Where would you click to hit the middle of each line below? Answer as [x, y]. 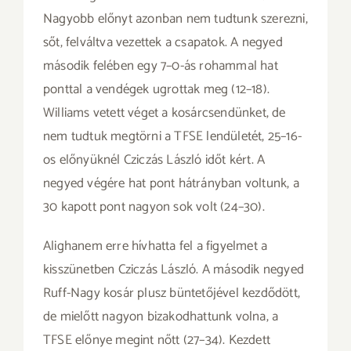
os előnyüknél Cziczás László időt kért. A [154, 159]
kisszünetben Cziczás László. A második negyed [173, 269]
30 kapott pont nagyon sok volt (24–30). [154, 206]
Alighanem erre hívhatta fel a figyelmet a [155, 246]
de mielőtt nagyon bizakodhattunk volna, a [161, 316]
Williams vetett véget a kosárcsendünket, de [164, 112]
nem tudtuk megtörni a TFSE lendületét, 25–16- [172, 136]
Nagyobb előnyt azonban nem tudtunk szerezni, [175, 18]
